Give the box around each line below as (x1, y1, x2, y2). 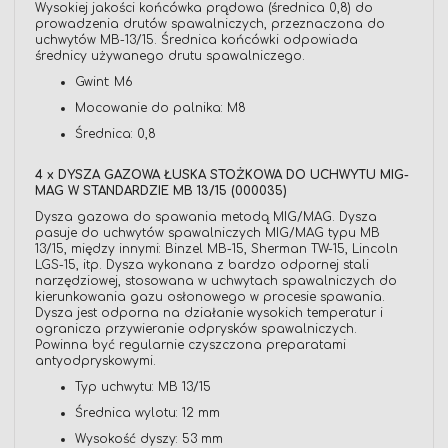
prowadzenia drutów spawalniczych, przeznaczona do (35, 17, 385, 32)
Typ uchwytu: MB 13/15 (75, 380, 211, 395)
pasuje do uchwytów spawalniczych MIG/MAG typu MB (35, 226, 380, 241)
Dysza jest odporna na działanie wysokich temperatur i (35, 306, 383, 321)
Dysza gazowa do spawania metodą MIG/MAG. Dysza (35, 210, 377, 225)
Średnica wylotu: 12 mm (75, 406, 220, 421)
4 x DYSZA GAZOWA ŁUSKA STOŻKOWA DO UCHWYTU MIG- (35, 168, 409, 183)
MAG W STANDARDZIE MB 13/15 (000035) (35, 184, 287, 199)
